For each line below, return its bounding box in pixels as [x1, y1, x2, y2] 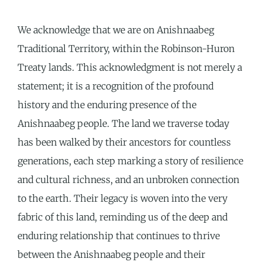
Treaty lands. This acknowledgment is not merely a [18, 61, 242, 74]
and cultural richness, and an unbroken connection [18, 174, 239, 186]
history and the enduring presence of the [18, 99, 196, 111]
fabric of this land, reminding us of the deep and [18, 211, 227, 223]
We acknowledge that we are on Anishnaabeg [18, 24, 214, 36]
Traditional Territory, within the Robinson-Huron [18, 43, 235, 55]
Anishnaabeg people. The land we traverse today [18, 118, 229, 130]
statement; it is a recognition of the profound [18, 80, 213, 92]
